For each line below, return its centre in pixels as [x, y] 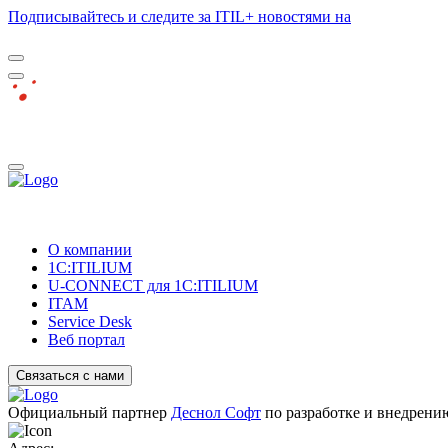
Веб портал [86, 339]
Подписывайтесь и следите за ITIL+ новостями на [179, 16]
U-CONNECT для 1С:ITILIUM [153, 285]
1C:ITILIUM [90, 267]
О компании [90, 249]
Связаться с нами [109, 375]
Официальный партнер [89, 412]
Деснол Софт [216, 412]
